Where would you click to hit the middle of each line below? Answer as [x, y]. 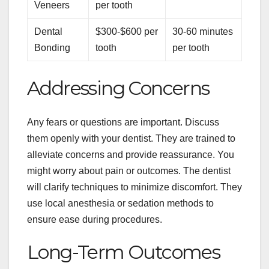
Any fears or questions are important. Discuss [123, 122]
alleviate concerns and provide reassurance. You [131, 154]
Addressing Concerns [118, 88]
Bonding [53, 48]
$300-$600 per [127, 32]
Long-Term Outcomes [124, 252]
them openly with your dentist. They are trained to [131, 138]
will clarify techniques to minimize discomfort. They [134, 187]
